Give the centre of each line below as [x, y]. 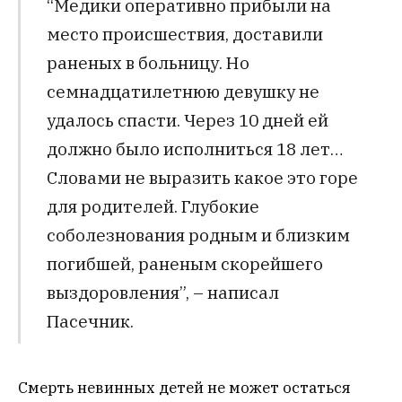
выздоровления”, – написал [162, 292]
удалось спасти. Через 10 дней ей [187, 119]
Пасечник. [90, 320]
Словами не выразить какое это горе [202, 177]
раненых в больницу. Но [148, 62]
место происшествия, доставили [184, 33]
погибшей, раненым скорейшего [184, 263]
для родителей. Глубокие [153, 205]
